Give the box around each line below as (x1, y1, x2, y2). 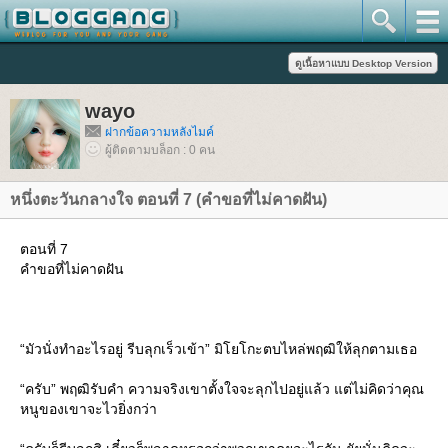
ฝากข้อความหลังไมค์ (105, 125, 214, 139)
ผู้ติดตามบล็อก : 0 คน (105, 143, 215, 157)
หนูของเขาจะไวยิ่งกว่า (20, 401, 157, 417)
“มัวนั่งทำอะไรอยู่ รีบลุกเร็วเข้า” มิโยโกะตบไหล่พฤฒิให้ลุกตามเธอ (20, 341, 417, 357)
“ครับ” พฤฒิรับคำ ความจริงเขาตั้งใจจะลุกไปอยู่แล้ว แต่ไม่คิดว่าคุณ (20, 381, 424, 397)
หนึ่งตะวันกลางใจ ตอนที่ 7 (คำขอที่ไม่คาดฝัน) (10, 191, 327, 208)
